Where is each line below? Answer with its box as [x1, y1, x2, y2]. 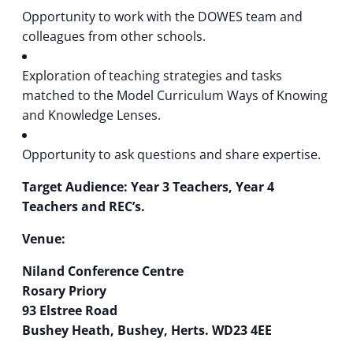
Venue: [22, 230, 65, 248]
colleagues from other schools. [22, 28, 206, 46]
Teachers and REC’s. [22, 198, 145, 216]
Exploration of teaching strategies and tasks [22, 67, 282, 85]
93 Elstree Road [22, 302, 117, 320]
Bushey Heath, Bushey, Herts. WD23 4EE [22, 321, 272, 340]
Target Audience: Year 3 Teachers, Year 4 [22, 178, 274, 196]
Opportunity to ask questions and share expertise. [22, 146, 321, 164]
